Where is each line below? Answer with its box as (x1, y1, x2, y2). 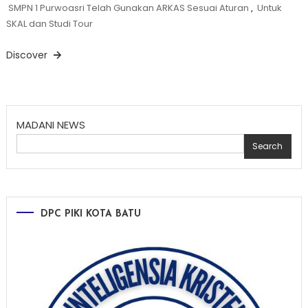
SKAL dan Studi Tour (5, 16, 93, 30)
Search (252, 140, 283, 152)
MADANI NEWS (16, 117, 85, 132)
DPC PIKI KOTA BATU (40, 208, 141, 219)
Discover (5, 47, 50, 62)
